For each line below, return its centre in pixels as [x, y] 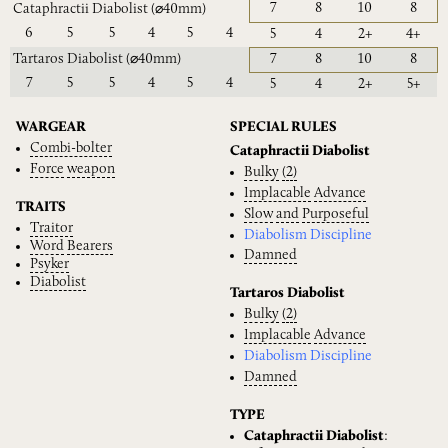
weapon [91, 169]
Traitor [51, 228]
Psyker [49, 264]
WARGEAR [51, 127]
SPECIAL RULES [283, 127]
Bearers [90, 246]
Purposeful [335, 214]
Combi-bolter [71, 148]
